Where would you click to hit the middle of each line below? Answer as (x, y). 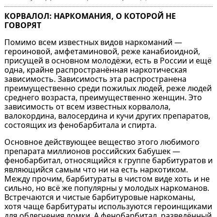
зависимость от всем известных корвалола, (87, 107)
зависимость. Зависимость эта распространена (95, 79)
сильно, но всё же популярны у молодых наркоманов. (107, 188)
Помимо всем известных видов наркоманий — (93, 42)
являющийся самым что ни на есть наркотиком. (96, 170)
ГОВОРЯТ (23, 25)
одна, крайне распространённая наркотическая (95, 70)
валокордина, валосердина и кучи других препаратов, (107, 116)
